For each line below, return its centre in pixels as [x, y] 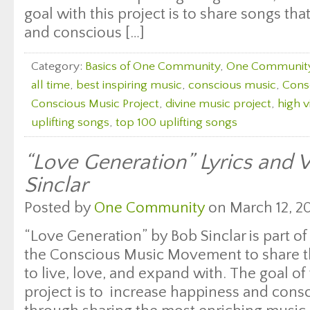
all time [51, 85]
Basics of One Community [153, 66]
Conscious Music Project [95, 104]
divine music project [218, 104]
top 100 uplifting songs [176, 122]
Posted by [59, 208]
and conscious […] [84, 33]
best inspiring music [129, 85]
